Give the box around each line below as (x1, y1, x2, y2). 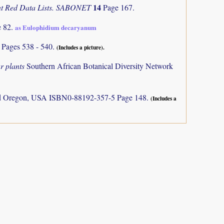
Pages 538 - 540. (1, 41, 56, 52)
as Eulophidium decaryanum (15, 22, 96, 32)
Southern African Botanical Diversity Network (26, 60, 173, 71)
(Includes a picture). (56, 43, 104, 52)
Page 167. (103, 1, 134, 12)
